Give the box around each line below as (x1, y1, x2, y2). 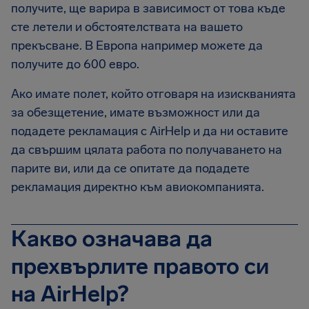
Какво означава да (11, 226, 212, 252)
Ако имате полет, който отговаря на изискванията (11, 86, 296, 101)
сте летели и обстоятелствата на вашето (11, 19, 243, 34)
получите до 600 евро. (11, 57, 139, 72)
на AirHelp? (11, 281, 128, 307)
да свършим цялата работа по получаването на (11, 142, 282, 157)
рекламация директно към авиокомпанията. (11, 179, 264, 195)
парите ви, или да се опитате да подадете (11, 161, 250, 176)
